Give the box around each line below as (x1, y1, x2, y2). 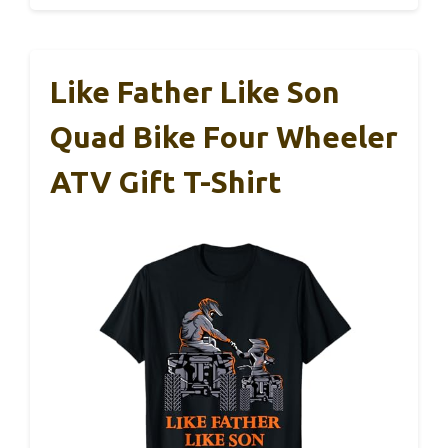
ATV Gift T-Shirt (50, 164, 282, 199)
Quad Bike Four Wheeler (50, 119, 398, 154)
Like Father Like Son (50, 74, 340, 109)
